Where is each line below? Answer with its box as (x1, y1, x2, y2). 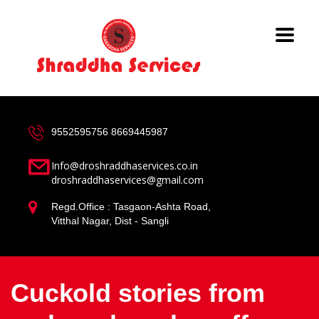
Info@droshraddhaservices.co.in (51, 159, 198, 172)
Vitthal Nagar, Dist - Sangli (51, 215, 169, 226)
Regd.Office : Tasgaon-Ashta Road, (51, 201, 211, 212)
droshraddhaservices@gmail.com (51, 173, 204, 187)
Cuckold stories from (11, 278, 266, 308)
